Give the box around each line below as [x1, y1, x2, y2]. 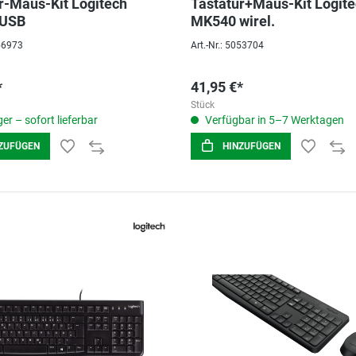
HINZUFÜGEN [222, 141, 281, 152]
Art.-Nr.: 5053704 [191, 40, 264, 51]
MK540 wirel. [191, 13, 275, 29]
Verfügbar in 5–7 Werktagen [203, 114, 344, 126]
